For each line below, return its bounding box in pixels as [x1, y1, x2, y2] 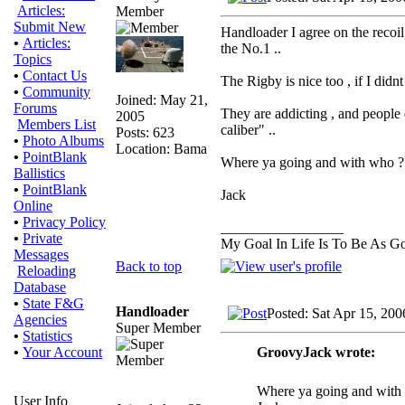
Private [23, 231, 62, 246]
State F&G [23, 296, 84, 311]
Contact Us [23, 68, 87, 83]
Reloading [17, 263, 76, 278]
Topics [14, 52, 52, 67]
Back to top [116, 258, 182, 274]
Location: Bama [116, 140, 207, 156]
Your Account [23, 344, 102, 360]
